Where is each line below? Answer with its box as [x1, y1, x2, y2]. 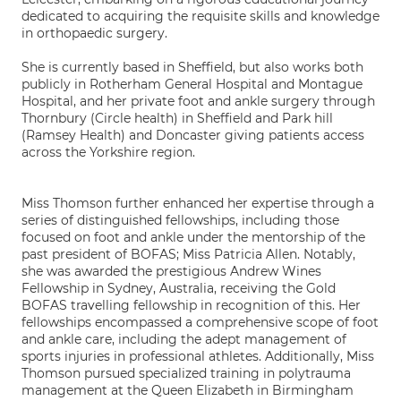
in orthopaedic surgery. [21, 25, 167, 41]
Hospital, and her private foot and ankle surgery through [21, 93, 375, 109]
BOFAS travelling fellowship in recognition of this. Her [21, 297, 361, 313]
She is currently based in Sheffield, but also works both [21, 59, 363, 75]
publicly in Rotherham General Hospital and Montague [21, 76, 363, 92]
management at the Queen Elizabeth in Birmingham [21, 382, 354, 398]
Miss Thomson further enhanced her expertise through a [21, 195, 374, 211]
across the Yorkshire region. [21, 144, 195, 160]
